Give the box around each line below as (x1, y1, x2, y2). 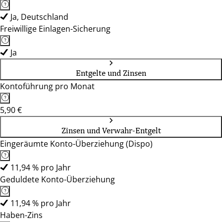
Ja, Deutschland (10, 11, 68, 22)
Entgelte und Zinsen (76, 68, 146, 78)
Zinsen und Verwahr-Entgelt (61, 125, 161, 135)
